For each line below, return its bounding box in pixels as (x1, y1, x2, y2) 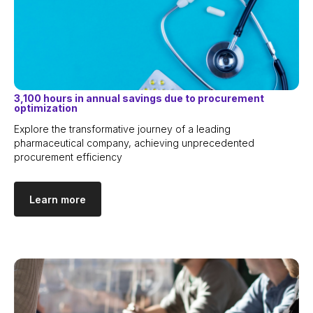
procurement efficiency (14, 151, 122, 163)
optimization (14, 102, 78, 115)
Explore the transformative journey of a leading (14, 123, 231, 136)
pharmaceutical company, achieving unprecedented (14, 137, 254, 150)
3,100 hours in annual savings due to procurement (14, 92, 264, 105)
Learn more (29, 193, 86, 205)
